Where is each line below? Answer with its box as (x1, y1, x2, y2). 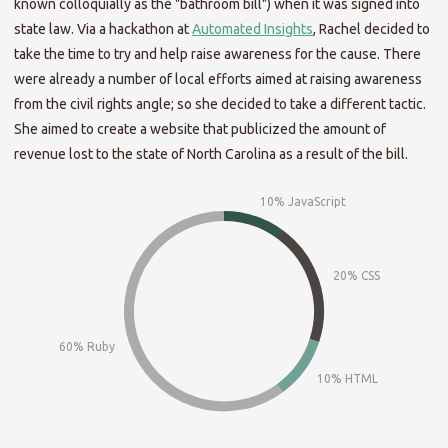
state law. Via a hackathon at (14, 21, 192, 38)
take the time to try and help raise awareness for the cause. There (14, 46, 421, 63)
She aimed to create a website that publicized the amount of (14, 121, 386, 138)
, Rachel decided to (313, 21, 430, 38)
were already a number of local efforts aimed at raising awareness (14, 71, 422, 88)
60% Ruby (58, 340, 115, 354)
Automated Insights (192, 21, 313, 38)
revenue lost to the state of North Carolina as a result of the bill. (14, 146, 408, 163)
